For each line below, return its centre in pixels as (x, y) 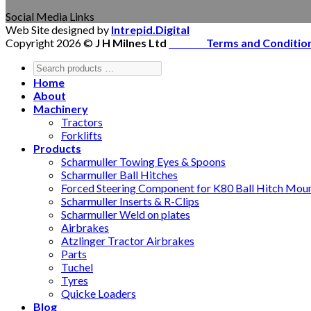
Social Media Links (50, 17)
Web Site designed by (57, 30)
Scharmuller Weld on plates (126, 215)
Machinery (61, 109)
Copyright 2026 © (50, 43)
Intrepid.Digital (150, 30)
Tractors (82, 122)
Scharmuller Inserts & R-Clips (130, 201)
